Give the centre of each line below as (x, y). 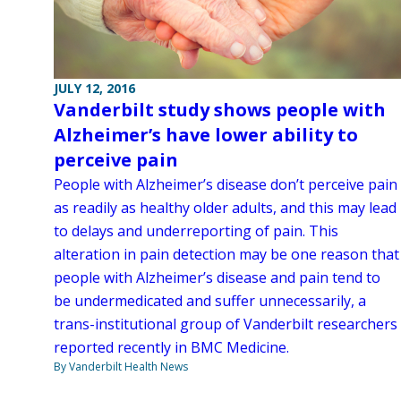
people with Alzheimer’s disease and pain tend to (217, 278)
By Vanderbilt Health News (121, 367)
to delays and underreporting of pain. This (196, 231)
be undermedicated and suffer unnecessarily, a (210, 301)
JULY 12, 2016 (94, 89)
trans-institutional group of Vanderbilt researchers (226, 324)
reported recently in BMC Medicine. (171, 348)
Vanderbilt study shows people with (220, 110)
